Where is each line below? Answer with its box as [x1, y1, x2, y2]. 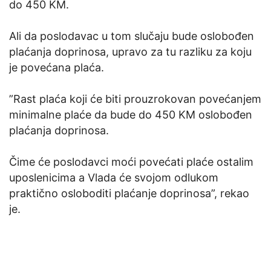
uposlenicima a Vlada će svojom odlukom [9, 171, 218, 184]
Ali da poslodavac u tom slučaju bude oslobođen [9, 30, 254, 43]
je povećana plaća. [9, 61, 104, 74]
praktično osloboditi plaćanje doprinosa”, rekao [9, 187, 249, 200]
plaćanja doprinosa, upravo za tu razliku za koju [9, 45, 252, 59]
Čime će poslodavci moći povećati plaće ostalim [9, 155, 253, 169]
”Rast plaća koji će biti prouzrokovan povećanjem [9, 93, 261, 106]
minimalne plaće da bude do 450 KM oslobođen [9, 108, 252, 122]
